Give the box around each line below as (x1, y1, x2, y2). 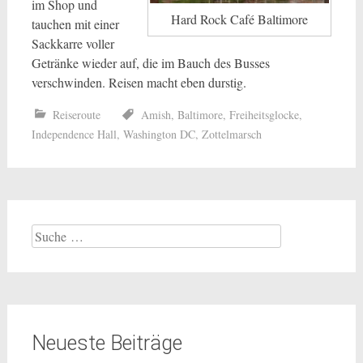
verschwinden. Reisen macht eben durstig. (31, 74, 246, 91)
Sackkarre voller (31, 35, 114, 52)
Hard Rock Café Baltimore (171, 10, 309, 28)
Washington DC (122, 126, 195, 142)
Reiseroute (52, 107, 100, 122)
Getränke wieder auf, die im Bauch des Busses (31, 54, 270, 71)
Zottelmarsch (201, 126, 262, 142)
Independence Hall (31, 126, 117, 142)
